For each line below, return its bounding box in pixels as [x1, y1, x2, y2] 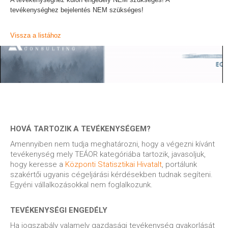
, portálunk [162, 159, 197, 169]
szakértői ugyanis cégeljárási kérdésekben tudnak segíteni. [10, 169, 213, 179]
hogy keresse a [10, 159, 65, 169]
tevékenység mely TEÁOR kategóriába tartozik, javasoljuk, [10, 149, 206, 159]
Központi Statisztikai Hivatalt [65, 159, 162, 169]
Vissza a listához [10, 32, 61, 39]
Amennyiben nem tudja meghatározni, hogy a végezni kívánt [10, 139, 215, 149]
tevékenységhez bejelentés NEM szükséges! [10, 6, 144, 14]
